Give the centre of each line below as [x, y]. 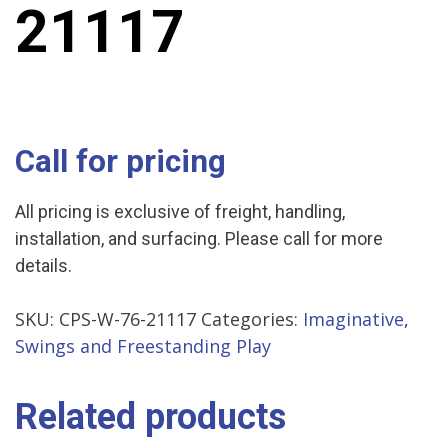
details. [43, 266]
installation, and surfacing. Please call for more [199, 239]
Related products [150, 417]
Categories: [252, 319]
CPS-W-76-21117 [127, 319]
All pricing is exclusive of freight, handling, [180, 212]
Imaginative [353, 319]
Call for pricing [120, 162]
